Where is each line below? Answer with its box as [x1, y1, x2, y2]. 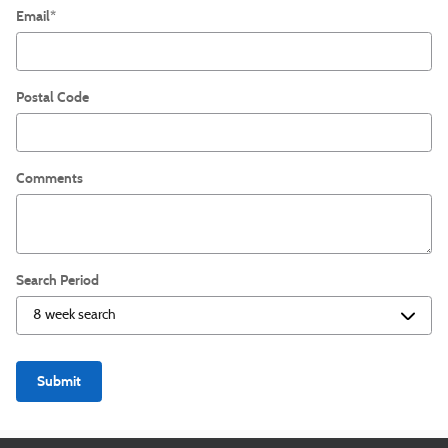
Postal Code [16, 88, 89, 106]
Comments [16, 169, 83, 187]
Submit [37, 372, 81, 390]
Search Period [16, 271, 99, 289]
